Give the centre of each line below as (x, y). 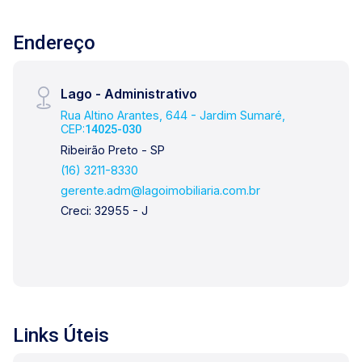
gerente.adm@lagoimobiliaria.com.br (161, 190)
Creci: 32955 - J (105, 210)
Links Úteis (61, 335)
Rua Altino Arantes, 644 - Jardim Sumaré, (173, 115)
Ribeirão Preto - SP (113, 150)
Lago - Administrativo (129, 94)
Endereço (54, 43)
